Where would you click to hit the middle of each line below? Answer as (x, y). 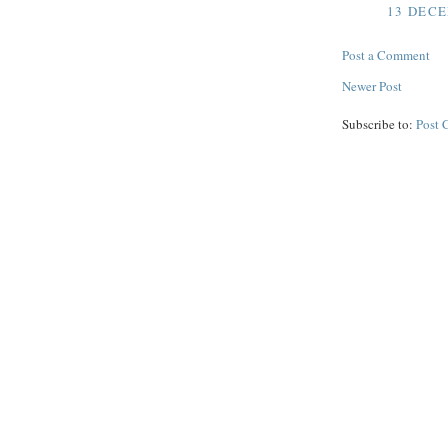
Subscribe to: (379, 123)
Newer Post (372, 85)
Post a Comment (386, 54)
